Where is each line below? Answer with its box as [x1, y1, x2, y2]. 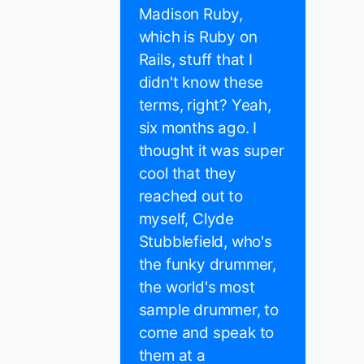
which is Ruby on [138, 28, 258, 47]
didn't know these [138, 73, 264, 93]
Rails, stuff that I [138, 50, 253, 70]
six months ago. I [138, 119, 258, 138]
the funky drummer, [138, 255, 276, 275]
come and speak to [138, 323, 275, 343]
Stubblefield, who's [138, 232, 272, 252]
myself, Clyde [138, 210, 234, 229]
